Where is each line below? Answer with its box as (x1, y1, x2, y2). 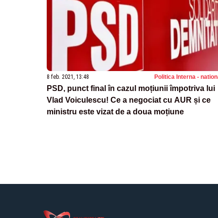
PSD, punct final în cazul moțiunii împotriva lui (47, 84, 215, 92)
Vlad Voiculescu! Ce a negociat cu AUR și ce (47, 95, 211, 104)
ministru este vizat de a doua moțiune (47, 107, 184, 116)
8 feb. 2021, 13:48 (47, 73, 89, 80)
